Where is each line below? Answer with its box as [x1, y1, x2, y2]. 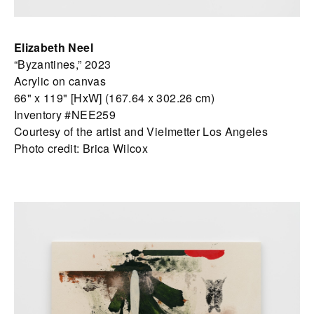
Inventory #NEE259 [14, 107, 116, 123]
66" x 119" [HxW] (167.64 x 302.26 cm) [14, 90, 214, 107]
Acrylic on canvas [14, 73, 106, 90]
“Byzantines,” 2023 [14, 56, 111, 73]
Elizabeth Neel [14, 39, 93, 56]
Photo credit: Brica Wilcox [14, 140, 149, 157]
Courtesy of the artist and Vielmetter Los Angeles [14, 123, 268, 140]
